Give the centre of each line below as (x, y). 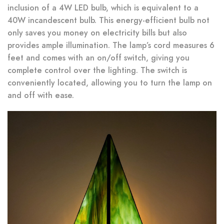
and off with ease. (41, 95)
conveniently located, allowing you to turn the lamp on (110, 82)
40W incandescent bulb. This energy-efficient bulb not (108, 20)
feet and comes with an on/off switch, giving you (98, 57)
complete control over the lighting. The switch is (97, 70)
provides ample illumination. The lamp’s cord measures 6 (111, 45)
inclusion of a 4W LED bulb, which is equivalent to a (103, 7)
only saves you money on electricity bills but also (97, 32)
